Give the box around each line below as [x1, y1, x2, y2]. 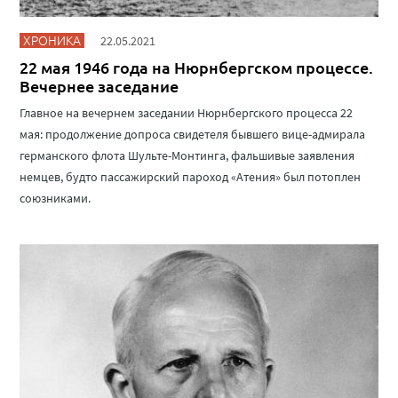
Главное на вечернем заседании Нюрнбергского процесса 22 [20, 104, 354, 121]
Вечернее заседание [20, 75, 179, 96]
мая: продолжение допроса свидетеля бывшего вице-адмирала [20, 125, 366, 142]
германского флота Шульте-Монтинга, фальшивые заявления [20, 147, 355, 163]
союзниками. [20, 189, 92, 206]
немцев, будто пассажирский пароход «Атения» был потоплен [20, 168, 362, 185]
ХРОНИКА [23, 30, 82, 49]
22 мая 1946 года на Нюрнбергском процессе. [20, 56, 374, 77]
